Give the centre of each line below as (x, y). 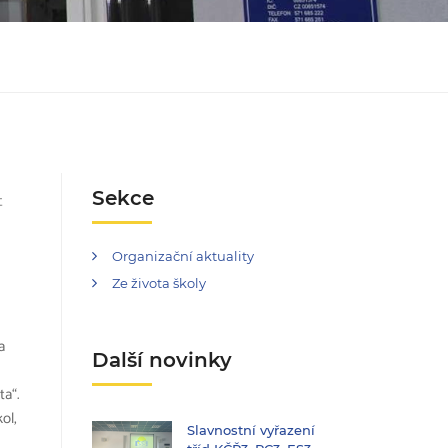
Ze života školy (159, 283)
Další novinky (162, 360)
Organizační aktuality (183, 256)
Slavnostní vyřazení (251, 430)
